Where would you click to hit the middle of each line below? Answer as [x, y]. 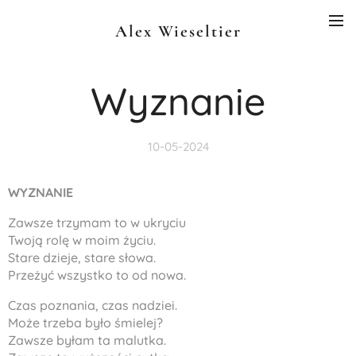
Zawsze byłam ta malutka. [87, 340]
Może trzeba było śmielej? [85, 323]
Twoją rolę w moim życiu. [82, 240]
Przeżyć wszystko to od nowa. [97, 275]
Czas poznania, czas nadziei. [93, 305]
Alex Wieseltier [178, 31]
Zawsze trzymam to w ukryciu [97, 222]
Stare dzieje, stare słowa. [82, 257]
